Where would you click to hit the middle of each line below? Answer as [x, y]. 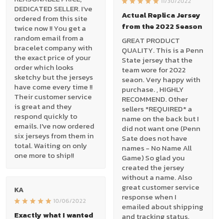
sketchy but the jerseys [54, 77]
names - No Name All [157, 148]
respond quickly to [46, 116]
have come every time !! [53, 87]
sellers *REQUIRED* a [157, 109]
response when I [149, 197]
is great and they [43, 107]
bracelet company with [53, 48]
